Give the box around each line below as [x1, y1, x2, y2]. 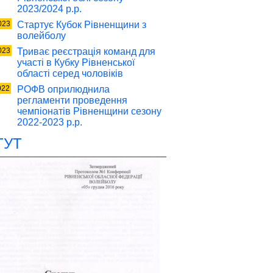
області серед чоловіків [17, 68, 123, 79]
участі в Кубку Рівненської [17, 57, 135, 68]
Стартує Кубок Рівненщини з [17, 19, 146, 30]
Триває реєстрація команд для [17, 46, 155, 57]
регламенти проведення [17, 95, 127, 105]
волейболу [17, 30, 66, 41]
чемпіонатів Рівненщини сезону [17, 106, 161, 116]
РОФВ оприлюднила [17, 84, 110, 94]
